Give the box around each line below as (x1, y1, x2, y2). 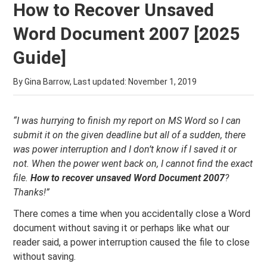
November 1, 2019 (128, 77, 197, 86)
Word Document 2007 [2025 (13, 23, 240, 44)
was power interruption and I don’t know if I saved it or (13, 144, 237, 155)
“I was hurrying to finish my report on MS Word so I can (13, 115, 241, 126)
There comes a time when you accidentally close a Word (13, 208, 251, 219)
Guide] (13, 47, 67, 68)
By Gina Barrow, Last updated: (13, 77, 129, 86)
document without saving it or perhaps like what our (13, 222, 230, 234)
